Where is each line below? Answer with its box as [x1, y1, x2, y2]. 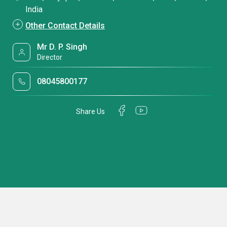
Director [37, 53, 63, 61]
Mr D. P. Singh [37, 42, 88, 52]
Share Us [76, 107, 105, 116]
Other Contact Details [25, 21, 105, 30]
